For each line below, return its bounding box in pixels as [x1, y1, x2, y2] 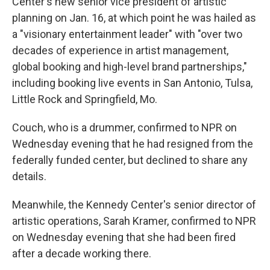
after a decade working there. [12, 247, 151, 260]
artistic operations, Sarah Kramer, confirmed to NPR [12, 215, 256, 227]
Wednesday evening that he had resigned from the [12, 137, 253, 150]
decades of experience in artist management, [12, 44, 228, 57]
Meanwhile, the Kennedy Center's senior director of [12, 198, 256, 211]
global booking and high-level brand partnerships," [12, 60, 247, 73]
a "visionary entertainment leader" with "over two [12, 28, 242, 40]
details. [12, 170, 46, 183]
